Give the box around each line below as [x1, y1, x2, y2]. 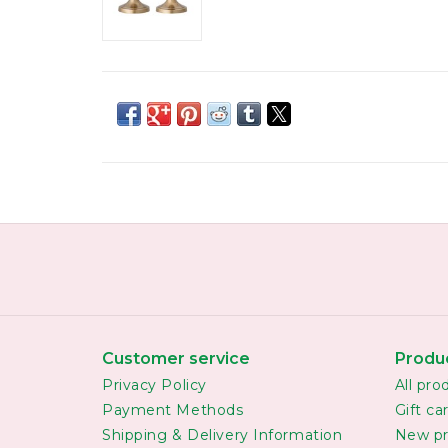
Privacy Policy [102, 375, 207, 394]
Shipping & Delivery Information [102, 425, 343, 444]
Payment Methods [102, 400, 244, 419]
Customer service [102, 348, 250, 368]
